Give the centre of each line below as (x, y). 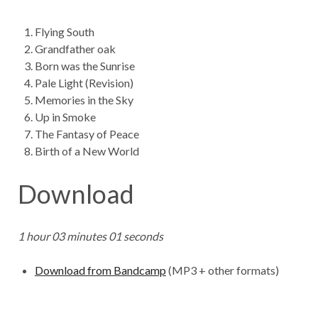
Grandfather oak (75, 49)
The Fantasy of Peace (87, 134)
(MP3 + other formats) (222, 270)
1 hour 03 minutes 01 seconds (90, 236)
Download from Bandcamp (100, 270)
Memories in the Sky (84, 100)
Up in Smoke (65, 117)
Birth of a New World (87, 151)
